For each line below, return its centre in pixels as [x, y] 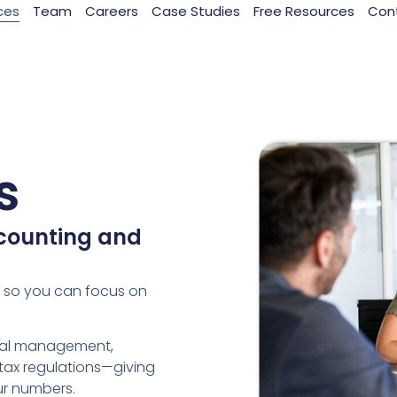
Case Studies [195, 11]
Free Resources [304, 11]
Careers [111, 11]
